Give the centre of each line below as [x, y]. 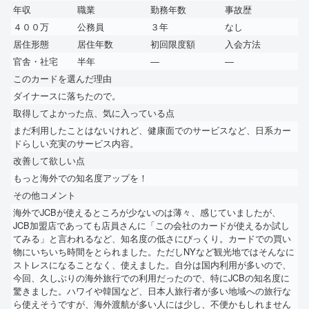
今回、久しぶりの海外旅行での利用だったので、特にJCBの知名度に [151, 278]
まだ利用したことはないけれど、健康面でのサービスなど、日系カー [152, 130]
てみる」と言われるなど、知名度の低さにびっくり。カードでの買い [152, 239]
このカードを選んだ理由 [62, 79]
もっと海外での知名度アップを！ [80, 178]
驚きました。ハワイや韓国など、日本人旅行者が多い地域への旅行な [152, 291]
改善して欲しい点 [49, 161]
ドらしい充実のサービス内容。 [76, 143]
